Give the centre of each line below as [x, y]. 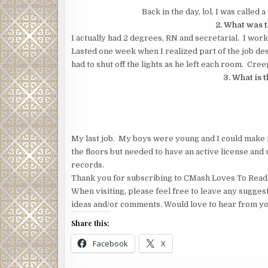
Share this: [90, 223]
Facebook [110, 243]
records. [89, 165]
